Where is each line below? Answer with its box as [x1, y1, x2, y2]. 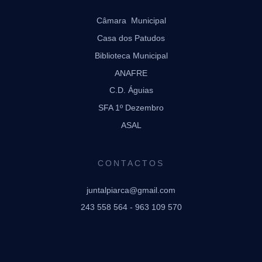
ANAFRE [115, 68, 147, 78]
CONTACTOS [98, 158, 164, 168]
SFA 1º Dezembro [98, 103, 164, 113]
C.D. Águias [109, 85, 153, 95]
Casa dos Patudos [97, 33, 165, 43]
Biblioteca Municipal [94, 50, 168, 60]
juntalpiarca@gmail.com [87, 185, 175, 195]
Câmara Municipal [96, 16, 166, 26]
